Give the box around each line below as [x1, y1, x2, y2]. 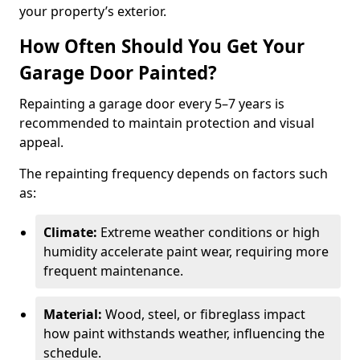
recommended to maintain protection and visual [19, 114, 314, 132]
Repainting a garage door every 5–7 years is [19, 95, 284, 112]
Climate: [43, 223, 97, 241]
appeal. [19, 133, 63, 151]
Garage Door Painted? [19, 60, 217, 85]
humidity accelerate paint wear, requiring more [43, 243, 329, 260]
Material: [43, 305, 102, 323]
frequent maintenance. [43, 262, 183, 280]
